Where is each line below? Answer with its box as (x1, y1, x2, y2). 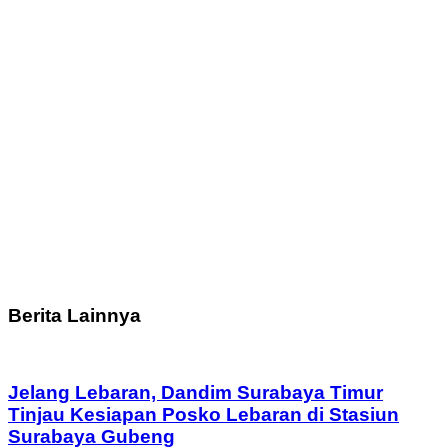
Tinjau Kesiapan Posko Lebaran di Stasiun (8, 403, 399, 425)
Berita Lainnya (8, 304, 141, 326)
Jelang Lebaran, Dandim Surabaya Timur (8, 381, 383, 403)
